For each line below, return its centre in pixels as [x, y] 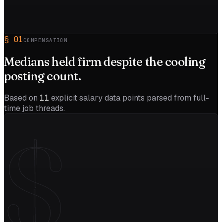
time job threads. [34, 109]
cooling [185, 61]
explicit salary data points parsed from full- [130, 98]
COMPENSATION [45, 40]
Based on [21, 98]
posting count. [43, 76]
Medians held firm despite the [83, 61]
